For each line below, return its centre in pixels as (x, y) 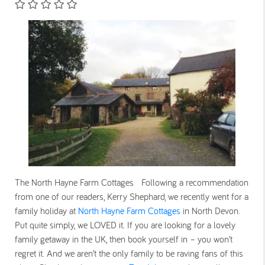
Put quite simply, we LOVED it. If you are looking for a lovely (125, 225)
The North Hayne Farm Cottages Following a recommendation (132, 182)
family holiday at (46, 211)
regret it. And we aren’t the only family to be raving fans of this (129, 253)
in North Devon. (210, 211)
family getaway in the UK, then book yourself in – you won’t (124, 239)
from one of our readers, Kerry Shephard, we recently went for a (132, 197)
